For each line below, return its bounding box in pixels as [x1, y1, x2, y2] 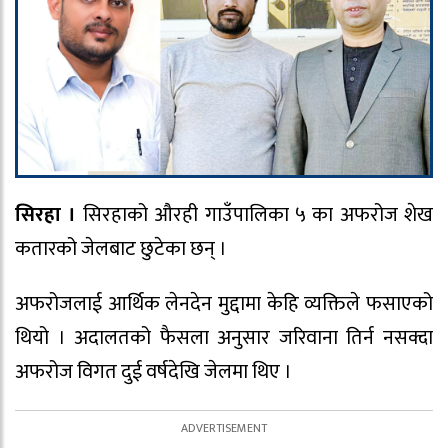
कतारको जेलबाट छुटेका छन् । [15, 232, 227, 267]
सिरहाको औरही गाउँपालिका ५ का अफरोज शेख [76, 198, 433, 233]
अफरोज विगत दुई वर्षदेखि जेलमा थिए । [15, 354, 292, 389]
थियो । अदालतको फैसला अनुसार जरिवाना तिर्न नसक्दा [15, 320, 433, 355]
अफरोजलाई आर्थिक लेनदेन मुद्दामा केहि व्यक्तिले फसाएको [15, 286, 433, 321]
